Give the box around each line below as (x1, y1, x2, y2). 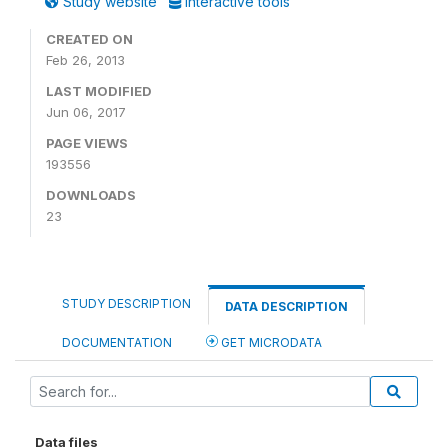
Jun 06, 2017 (46, 104, 126, 120)
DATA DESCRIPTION (225, 299, 348, 314)
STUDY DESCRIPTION (62, 296, 191, 311)
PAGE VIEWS (46, 135, 128, 151)
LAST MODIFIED (46, 83, 152, 99)
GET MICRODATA (218, 335, 322, 350)
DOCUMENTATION (62, 335, 172, 350)
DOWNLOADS (46, 187, 136, 203)
